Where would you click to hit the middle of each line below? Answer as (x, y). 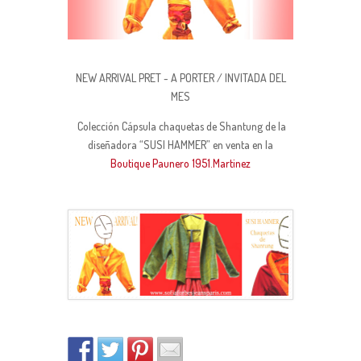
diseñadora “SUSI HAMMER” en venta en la (180, 145)
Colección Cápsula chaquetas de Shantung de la (180, 126)
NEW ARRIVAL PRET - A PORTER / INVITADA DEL (180, 78)
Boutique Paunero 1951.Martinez (180, 163)
